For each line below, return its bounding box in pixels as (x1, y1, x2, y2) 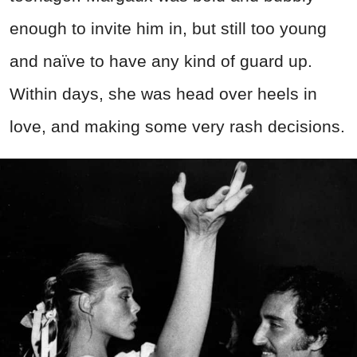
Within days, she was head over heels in (10, 84, 317, 104)
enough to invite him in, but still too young (10, 19, 327, 38)
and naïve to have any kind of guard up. (10, 52, 312, 71)
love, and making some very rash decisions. (10, 117, 345, 136)
